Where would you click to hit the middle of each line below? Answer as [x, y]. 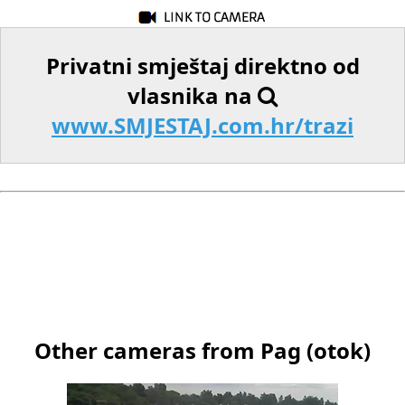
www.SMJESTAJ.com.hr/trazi [202, 125]
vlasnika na [193, 95]
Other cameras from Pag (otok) [202, 350]
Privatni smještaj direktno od [202, 65]
